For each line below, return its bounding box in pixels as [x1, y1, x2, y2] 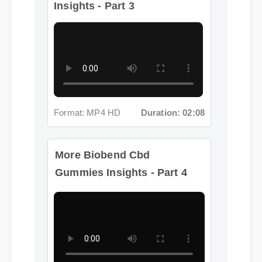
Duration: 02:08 [138, 82, 201, 91]
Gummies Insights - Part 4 [54, 150, 185, 161]
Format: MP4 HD [53, 82, 119, 91]
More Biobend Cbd [54, 132, 149, 144]
